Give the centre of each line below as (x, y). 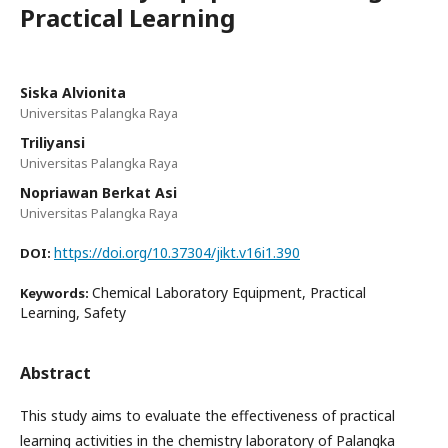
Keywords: (56, 292)
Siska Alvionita (73, 92)
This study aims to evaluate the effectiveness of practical (207, 415)
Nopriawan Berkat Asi (98, 192)
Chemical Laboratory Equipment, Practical (229, 292)
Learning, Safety (73, 312)
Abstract (55, 372)
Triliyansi (52, 142)
